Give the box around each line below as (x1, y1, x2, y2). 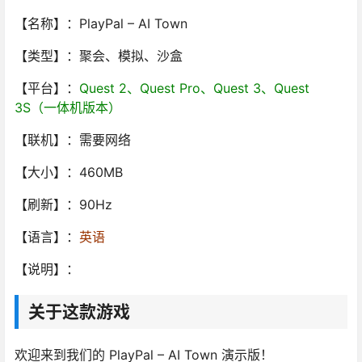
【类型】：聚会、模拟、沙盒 (15, 48, 183, 65)
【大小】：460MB (15, 164, 123, 181)
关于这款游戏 (28, 301, 130, 322)
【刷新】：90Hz (15, 196, 112, 213)
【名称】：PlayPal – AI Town (15, 15, 187, 32)
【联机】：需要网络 (15, 132, 131, 149)
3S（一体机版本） (15, 99, 121, 116)
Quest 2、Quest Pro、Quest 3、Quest (79, 80, 309, 97)
